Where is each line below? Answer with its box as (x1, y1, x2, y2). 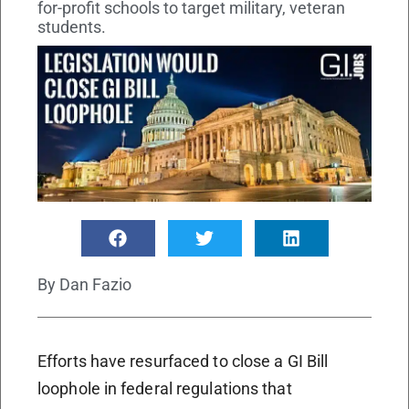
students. (37, 17, 106, 37)
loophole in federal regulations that (37, 378, 292, 398)
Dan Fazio (56, 274, 131, 294)
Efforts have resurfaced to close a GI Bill (37, 351, 329, 371)
